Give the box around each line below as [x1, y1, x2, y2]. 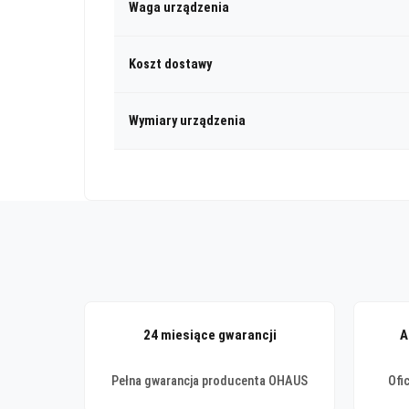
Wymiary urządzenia [129, 112, 246, 129]
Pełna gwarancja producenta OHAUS [111, 372, 308, 389]
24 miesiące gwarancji [142, 326, 277, 343]
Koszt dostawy [129, 56, 212, 72]
